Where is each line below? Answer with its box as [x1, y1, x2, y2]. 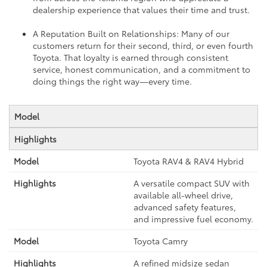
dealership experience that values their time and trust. [33, 4, 250, 16]
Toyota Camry [133, 235, 188, 247]
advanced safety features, [133, 201, 236, 213]
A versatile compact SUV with [133, 177, 250, 190]
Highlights [14, 133, 57, 145]
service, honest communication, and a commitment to [33, 63, 250, 76]
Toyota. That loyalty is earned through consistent [33, 51, 228, 64]
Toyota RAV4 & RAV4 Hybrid [133, 155, 244, 167]
